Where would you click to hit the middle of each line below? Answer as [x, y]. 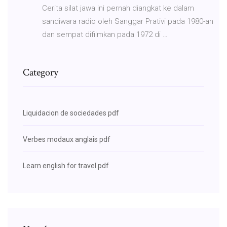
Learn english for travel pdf [66, 165]
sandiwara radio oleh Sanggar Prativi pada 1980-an [128, 21]
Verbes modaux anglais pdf [67, 139]
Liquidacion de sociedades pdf [71, 113]
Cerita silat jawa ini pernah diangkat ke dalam [118, 8]
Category [41, 72]
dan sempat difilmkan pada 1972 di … [105, 34]
